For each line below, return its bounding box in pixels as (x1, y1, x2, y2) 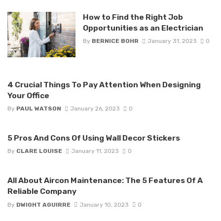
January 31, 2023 (147, 37, 197, 44)
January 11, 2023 (71, 147, 119, 155)
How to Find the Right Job (82, 12, 183, 22)
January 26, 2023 (70, 105, 120, 112)
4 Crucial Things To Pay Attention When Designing (7, 79, 201, 89)
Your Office (7, 90, 49, 100)
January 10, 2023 (79, 201, 129, 208)
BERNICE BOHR (91, 37, 139, 44)
